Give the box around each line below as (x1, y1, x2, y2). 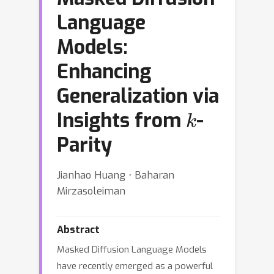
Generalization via (57, 83, 219, 109)
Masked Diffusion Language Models (57, 243, 207, 256)
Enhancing (57, 59, 151, 84)
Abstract (57, 223, 100, 236)
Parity (57, 132, 112, 158)
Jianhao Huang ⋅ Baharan (57, 168, 174, 182)
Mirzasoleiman (57, 184, 125, 198)
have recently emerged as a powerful (57, 260, 213, 272)
